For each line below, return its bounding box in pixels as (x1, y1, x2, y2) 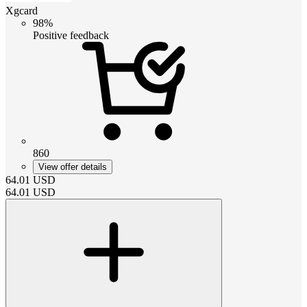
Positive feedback (33, 29, 109, 41)
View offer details (38, 161, 107, 172)
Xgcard (5, 4, 38, 16)
